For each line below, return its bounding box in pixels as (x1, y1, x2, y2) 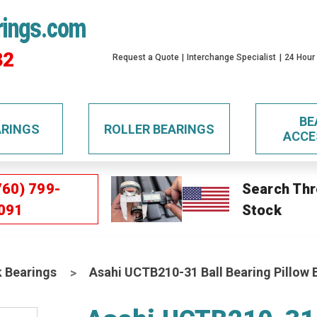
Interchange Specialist (187, 52, 277, 62)
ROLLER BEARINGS (103, 121, 214, 137)
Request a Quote (113, 52, 180, 62)
